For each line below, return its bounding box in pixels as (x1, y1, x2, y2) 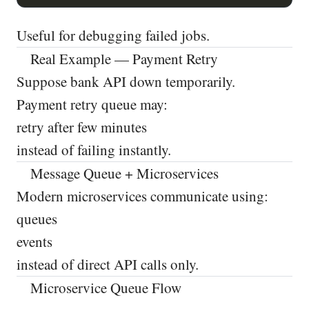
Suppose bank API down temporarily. (17, 71, 235, 91)
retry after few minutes (17, 117, 147, 137)
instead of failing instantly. (17, 139, 171, 159)
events (17, 232, 52, 252)
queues (17, 209, 57, 229)
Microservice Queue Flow (27, 278, 182, 298)
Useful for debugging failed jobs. (17, 25, 210, 45)
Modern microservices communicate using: (17, 186, 268, 206)
